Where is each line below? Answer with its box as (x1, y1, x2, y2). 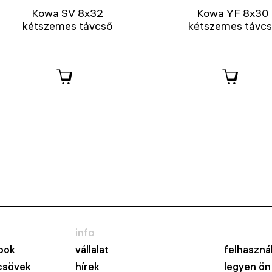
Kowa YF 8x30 (197, 6, 270, 21)
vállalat (75, 243, 109, 256)
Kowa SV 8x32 (31, 6, 103, 21)
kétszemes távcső (22, 19, 112, 33)
